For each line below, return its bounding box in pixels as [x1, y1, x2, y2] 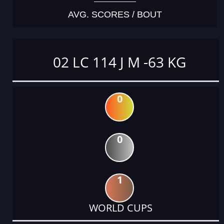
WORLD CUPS [86, 200, 152, 214]
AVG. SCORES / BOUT [67, 9, 162, 20]
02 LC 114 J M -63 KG [53, 52, 186, 72]
